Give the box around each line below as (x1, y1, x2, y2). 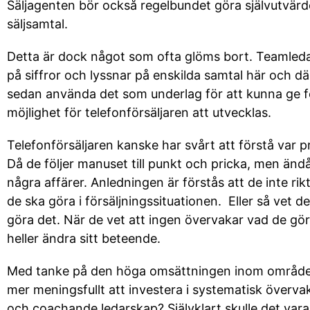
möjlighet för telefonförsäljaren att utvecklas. (7, 105, 275, 120)
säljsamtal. (7, 17, 68, 31)
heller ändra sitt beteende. (7, 231, 161, 246)
